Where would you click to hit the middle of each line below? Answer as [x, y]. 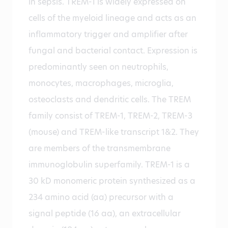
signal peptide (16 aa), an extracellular [105, 214]
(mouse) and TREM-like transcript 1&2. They [114, 132]
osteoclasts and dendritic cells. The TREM [110, 100]
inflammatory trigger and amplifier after [108, 35]
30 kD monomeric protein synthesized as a [112, 181]
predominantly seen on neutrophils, [98, 67]
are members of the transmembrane [99, 149]
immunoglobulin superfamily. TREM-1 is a [109, 165]
